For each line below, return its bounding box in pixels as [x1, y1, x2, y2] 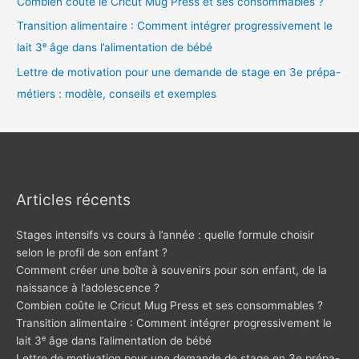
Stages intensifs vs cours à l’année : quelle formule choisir [16, 228, 314, 241]
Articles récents [16, 189, 131, 209]
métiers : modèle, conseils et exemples [17, 87, 217, 100]
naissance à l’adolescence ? [16, 280, 159, 294]
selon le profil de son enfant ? [16, 245, 167, 259]
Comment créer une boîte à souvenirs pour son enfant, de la [16, 263, 327, 276]
